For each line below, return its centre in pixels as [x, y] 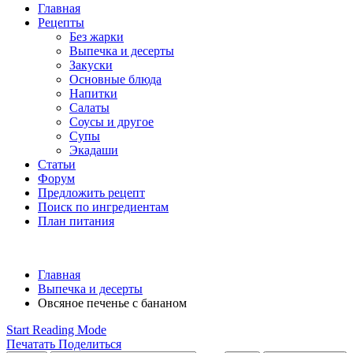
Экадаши [94, 150]
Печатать [31, 344]
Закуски [91, 65]
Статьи [57, 164]
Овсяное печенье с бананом [112, 303]
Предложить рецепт [91, 193]
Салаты [89, 108]
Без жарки [97, 37]
